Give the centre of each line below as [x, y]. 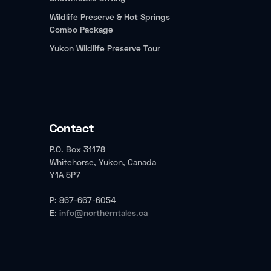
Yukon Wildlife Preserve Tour [105, 49]
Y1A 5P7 [65, 176]
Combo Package [81, 31]
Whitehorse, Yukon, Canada [103, 163]
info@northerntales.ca [103, 214]
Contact [72, 129]
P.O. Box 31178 [77, 150]
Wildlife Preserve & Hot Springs [110, 18]
